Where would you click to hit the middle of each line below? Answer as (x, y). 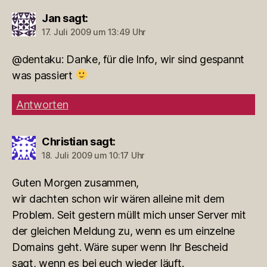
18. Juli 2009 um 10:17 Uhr (93, 155)
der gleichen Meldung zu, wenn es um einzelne (124, 231)
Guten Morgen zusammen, (76, 182)
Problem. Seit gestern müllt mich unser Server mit (129, 215)
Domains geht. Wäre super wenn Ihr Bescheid (120, 247)
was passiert (44, 75)
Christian (65, 141)
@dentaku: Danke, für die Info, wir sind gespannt (128, 59)
